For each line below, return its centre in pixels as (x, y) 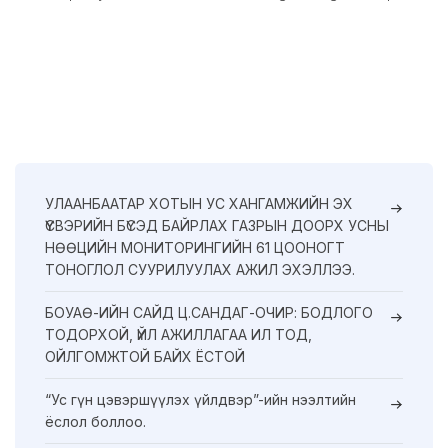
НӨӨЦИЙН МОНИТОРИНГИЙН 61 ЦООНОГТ (195, 247)
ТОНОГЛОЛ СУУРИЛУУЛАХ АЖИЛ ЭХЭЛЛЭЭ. (200, 269)
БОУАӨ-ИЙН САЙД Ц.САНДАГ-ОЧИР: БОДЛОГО (209, 312)
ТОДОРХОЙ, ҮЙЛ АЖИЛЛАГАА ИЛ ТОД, (178, 334)
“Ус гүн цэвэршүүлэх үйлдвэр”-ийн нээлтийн (200, 399)
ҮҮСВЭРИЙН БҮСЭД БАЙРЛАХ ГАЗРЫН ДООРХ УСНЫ (217, 225)
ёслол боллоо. (95, 421)
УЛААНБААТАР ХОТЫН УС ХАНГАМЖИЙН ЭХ (199, 203)
